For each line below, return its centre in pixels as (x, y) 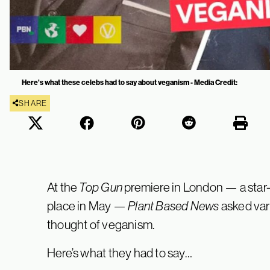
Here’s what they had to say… (120, 253)
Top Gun (101, 187)
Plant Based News (174, 206)
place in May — (88, 206)
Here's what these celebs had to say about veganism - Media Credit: (130, 82)
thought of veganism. (101, 224)
